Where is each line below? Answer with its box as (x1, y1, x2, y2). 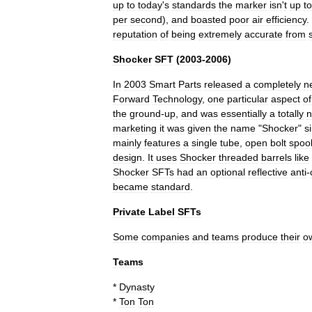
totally (278, 108, 304, 119)
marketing (113, 123, 157, 134)
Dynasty (119, 281, 155, 292)
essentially (221, 108, 267, 119)
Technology (153, 93, 202, 104)
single (192, 137, 217, 148)
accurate (244, 29, 283, 40)
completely (253, 79, 301, 90)
